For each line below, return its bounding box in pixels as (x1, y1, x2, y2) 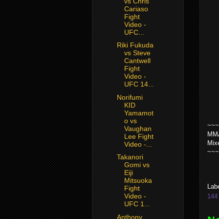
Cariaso (124, 4, 148, 13)
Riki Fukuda (116, 41, 153, 49)
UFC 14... (124, 80, 154, 88)
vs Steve (124, 49, 151, 57)
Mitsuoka (124, 176, 152, 185)
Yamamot (124, 109, 153, 117)
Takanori (116, 153, 143, 161)
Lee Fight (124, 132, 153, 140)
